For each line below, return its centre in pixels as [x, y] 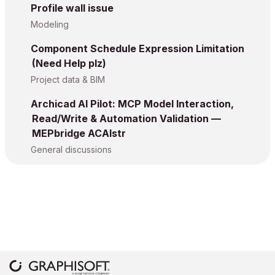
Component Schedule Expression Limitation [137, 48]
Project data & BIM [68, 79]
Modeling [50, 24]
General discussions [71, 149]
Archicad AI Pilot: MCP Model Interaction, [132, 104]
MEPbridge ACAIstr [79, 133]
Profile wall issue [72, 8]
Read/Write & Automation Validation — [126, 118]
